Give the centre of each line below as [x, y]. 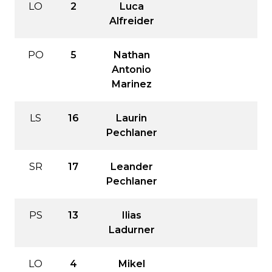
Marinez [131, 84]
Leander [131, 166]
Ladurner [131, 229]
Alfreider [131, 21]
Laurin [131, 118]
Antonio [131, 69]
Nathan [131, 55]
